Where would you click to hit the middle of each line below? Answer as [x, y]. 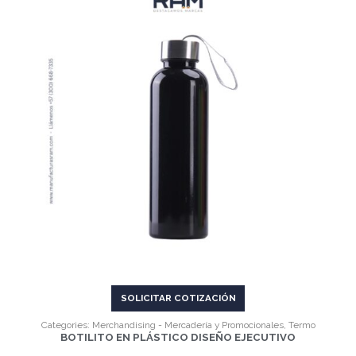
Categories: [66, 325]
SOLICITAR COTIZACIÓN [178, 298]
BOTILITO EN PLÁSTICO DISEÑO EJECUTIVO [178, 338]
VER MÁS [186, 139]
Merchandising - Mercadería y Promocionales [188, 325]
